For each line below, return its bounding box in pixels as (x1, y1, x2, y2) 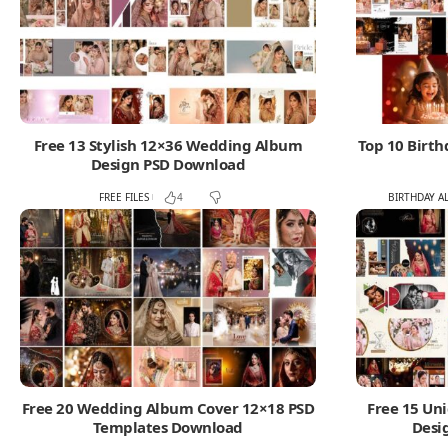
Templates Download (92, 416, 243, 437)
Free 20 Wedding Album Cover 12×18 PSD (21, 397, 315, 418)
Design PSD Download (90, 153, 246, 174)
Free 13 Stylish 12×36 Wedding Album (33, 134, 303, 155)
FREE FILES (99, 189, 150, 204)
